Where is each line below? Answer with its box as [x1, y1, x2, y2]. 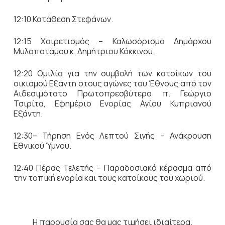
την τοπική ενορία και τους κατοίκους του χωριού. [13, 172, 205, 183]
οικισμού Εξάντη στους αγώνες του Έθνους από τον [13, 78, 212, 89]
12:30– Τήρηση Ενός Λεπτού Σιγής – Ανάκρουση [13, 130, 212, 141]
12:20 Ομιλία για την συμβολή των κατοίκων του [13, 68, 212, 79]
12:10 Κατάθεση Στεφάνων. [13, 14, 113, 25]
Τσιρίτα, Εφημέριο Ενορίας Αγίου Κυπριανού [13, 98, 212, 109]
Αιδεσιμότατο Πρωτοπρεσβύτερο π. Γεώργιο [13, 88, 212, 99]
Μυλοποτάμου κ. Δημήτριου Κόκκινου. [13, 46, 155, 57]
